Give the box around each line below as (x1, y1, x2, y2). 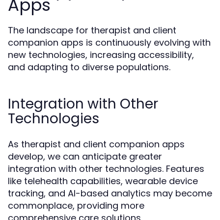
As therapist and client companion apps (8, 137, 185, 150)
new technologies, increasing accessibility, (8, 48, 194, 61)
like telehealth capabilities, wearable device (8, 174, 198, 187)
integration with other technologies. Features (8, 162, 204, 175)
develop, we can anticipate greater (8, 150, 162, 163)
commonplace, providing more (8, 199, 144, 212)
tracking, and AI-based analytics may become (8, 187, 212, 199)
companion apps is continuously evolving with (8, 36, 211, 49)
